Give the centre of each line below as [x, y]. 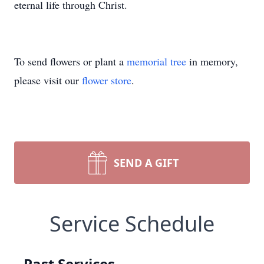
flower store [107, 80]
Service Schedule [132, 224]
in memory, [212, 61]
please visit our [48, 80]
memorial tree [156, 61]
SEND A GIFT [146, 163]
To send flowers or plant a [70, 61]
